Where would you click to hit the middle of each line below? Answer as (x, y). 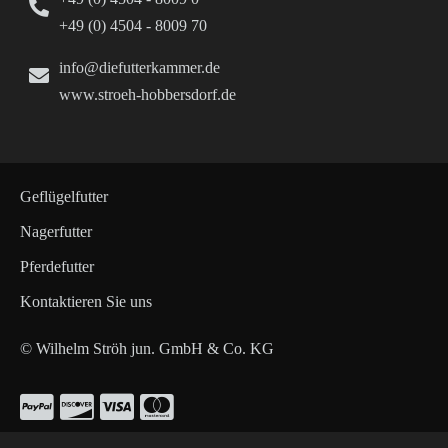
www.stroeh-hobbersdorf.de (148, 95)
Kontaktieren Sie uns (86, 302)
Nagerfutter (56, 232)
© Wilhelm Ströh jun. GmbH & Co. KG (147, 349)
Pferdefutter (57, 267)
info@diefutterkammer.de (140, 68)
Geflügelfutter (64, 197)
